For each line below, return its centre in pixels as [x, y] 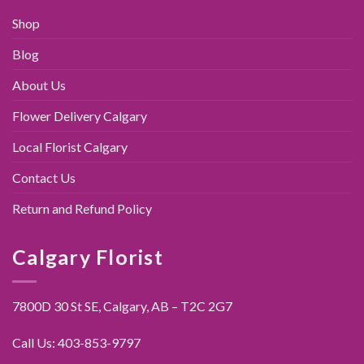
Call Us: [35, 343]
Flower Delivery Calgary [80, 116]
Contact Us [44, 178]
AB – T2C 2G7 [191, 305]
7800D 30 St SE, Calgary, [80, 305]
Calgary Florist [88, 257]
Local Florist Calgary [70, 147]
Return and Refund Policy [82, 209]
